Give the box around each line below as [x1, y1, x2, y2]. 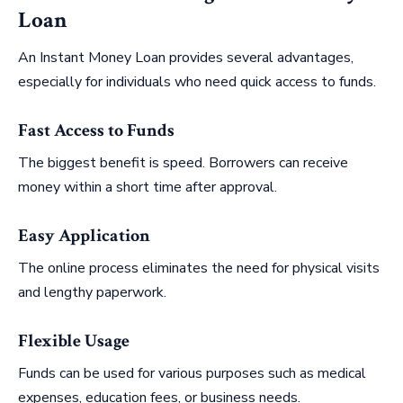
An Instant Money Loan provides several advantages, [18, 47, 354, 67]
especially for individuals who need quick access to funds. [18, 71, 376, 92]
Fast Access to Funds [18, 118, 175, 142]
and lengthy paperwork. [18, 282, 166, 302]
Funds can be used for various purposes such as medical [18, 363, 366, 383]
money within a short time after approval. [18, 176, 277, 197]
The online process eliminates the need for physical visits [18, 257, 380, 278]
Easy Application [18, 223, 150, 247]
